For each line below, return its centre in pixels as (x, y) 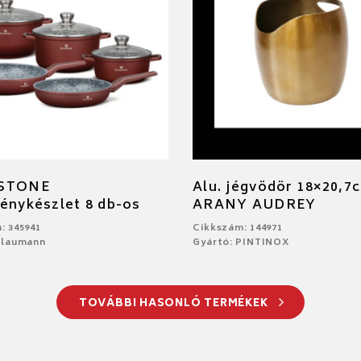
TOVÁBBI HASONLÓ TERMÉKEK (175, 304)
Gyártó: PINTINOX (242, 243)
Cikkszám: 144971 (238, 228)
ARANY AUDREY (255, 205)
